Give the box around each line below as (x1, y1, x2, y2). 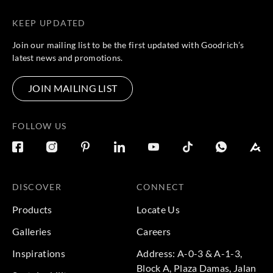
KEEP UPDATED (12, 21, 86, 32)
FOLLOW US (12, 124, 67, 135)
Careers (136, 229, 171, 241)
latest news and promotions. (12, 56, 123, 67)
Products (12, 207, 52, 219)
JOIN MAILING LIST (28, 87, 118, 99)
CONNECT (136, 185, 185, 196)
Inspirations (12, 251, 65, 263)
